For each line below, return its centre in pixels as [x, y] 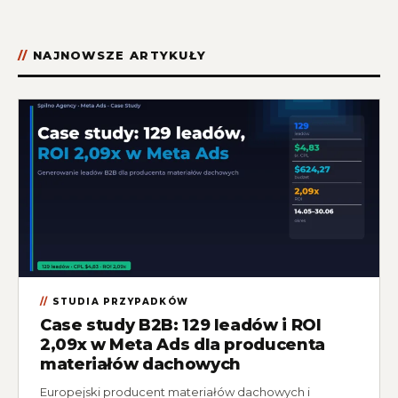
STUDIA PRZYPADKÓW [120, 302]
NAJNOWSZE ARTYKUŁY [119, 55]
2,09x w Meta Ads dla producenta [183, 345]
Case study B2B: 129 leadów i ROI [181, 325]
